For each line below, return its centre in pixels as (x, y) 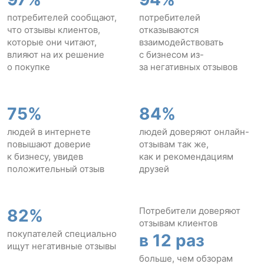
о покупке (29, 67)
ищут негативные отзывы (62, 246)
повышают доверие (49, 144)
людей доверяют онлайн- (194, 131)
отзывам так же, (174, 144)
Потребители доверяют (190, 210)
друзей (154, 169)
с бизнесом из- (171, 54)
